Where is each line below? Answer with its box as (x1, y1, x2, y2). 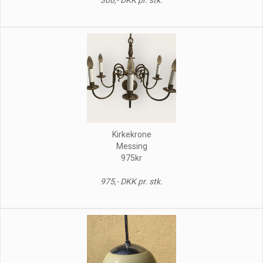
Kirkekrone (112, 129, 151, 139)
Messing (116, 141, 147, 151)
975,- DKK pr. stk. (100, 176, 163, 186)
